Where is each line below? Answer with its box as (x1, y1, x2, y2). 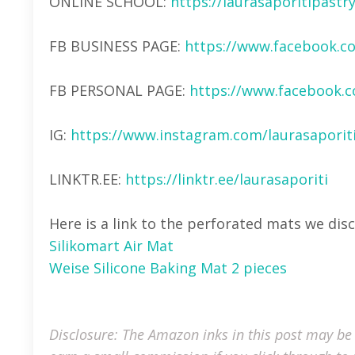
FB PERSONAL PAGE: (49, 80, 189, 100)
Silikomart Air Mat (49, 235, 174, 255)
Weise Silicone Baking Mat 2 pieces (49, 258, 287, 277)
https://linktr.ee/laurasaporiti (125, 169, 328, 189)
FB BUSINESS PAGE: (49, 36, 185, 55)
